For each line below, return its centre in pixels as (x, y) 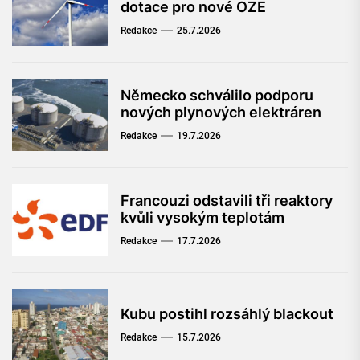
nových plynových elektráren (221, 112)
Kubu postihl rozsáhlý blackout (227, 314)
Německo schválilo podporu (217, 95)
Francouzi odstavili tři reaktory (227, 200)
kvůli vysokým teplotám (202, 217)
